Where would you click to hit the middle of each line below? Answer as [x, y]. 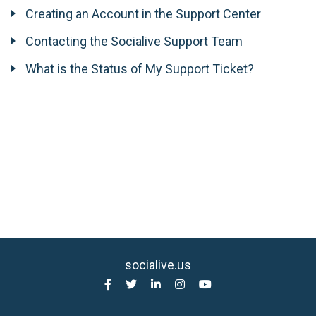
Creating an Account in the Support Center [143, 13]
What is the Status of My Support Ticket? [140, 68]
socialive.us [158, 265]
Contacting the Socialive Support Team [134, 41]
